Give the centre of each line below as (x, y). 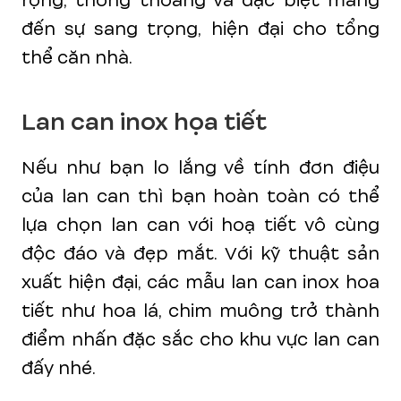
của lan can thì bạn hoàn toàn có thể (200, 196)
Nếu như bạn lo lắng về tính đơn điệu (200, 167)
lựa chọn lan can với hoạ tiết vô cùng (200, 225)
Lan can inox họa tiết (144, 122)
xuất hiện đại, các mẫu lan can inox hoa (200, 282)
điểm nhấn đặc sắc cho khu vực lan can (200, 339)
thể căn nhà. (77, 57)
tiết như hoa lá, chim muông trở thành (200, 311)
